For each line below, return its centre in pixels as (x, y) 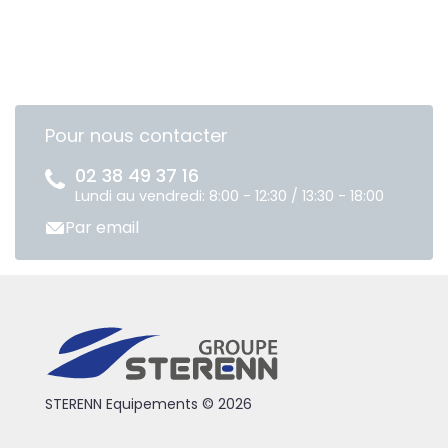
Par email (102, 227)
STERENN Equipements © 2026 (148, 404)
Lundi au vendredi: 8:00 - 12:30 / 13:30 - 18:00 (229, 195)
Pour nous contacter (136, 135)
